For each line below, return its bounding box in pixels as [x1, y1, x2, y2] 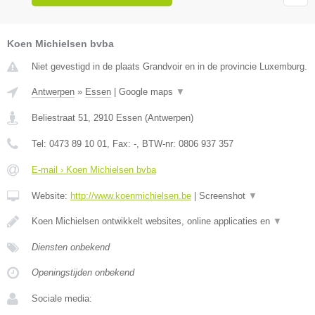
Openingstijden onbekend [32, 267, 134, 278]
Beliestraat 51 [32, 112, 88, 124]
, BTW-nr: [136, 139, 179, 150]
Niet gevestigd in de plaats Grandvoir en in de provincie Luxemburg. [32, 61, 307, 72]
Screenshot [199, 191, 248, 202]
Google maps [119, 86, 176, 98]
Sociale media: [32, 293, 92, 304]
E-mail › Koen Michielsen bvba [32, 165, 156, 176]
